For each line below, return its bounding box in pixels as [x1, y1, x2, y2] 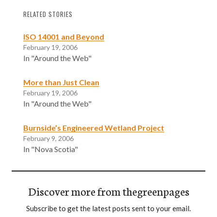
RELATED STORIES [23, 9, 73, 19]
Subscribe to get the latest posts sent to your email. [26, 203, 191, 213]
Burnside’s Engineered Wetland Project [23, 123, 164, 132]
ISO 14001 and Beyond [23, 31, 104, 41]
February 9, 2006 [23, 134, 74, 142]
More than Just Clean [23, 77, 99, 87]
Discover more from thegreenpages [28, 183, 189, 199]
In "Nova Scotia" [23, 144, 78, 154]
